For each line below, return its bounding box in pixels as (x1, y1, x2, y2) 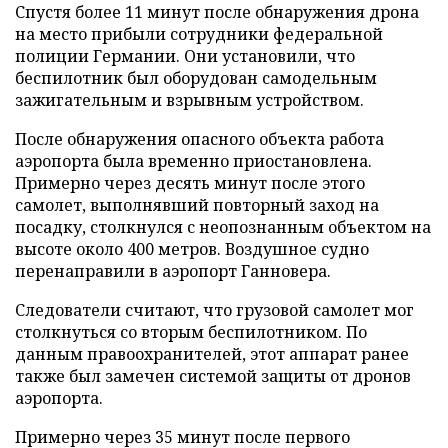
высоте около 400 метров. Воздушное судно (15, 237, 369, 260)
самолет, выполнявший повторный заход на (15, 193, 379, 216)
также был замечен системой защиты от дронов (15, 364, 411, 387)
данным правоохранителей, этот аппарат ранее (15, 342, 409, 365)
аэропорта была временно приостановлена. (15, 149, 372, 172)
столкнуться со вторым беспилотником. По (15, 320, 367, 343)
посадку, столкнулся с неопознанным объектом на (15, 215, 431, 238)
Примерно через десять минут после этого (15, 171, 365, 194)
